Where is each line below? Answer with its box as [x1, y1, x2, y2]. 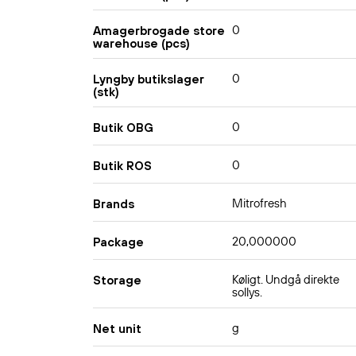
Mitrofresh [232, 195, 287, 211]
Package [93, 234, 144, 249]
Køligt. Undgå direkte [232, 272, 339, 288]
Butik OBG [93, 120, 153, 134]
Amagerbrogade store [93, 23, 225, 37]
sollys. [232, 284, 262, 300]
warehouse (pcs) [93, 36, 190, 50]
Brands [93, 196, 134, 211]
